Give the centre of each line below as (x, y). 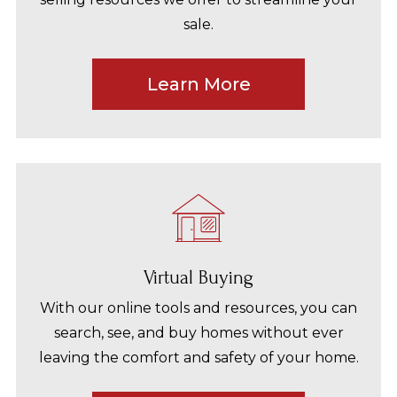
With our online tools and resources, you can (198, 308)
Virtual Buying (198, 278)
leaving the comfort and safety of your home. (198, 358)
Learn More (198, 84)
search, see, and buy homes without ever (198, 333)
